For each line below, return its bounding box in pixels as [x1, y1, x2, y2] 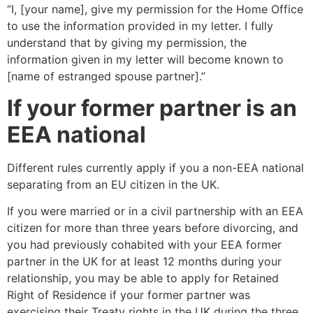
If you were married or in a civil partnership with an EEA [7, 204, 303, 219]
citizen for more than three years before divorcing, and [7, 221, 298, 235]
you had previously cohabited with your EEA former [7, 238, 282, 252]
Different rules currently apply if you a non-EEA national [7, 160, 304, 175]
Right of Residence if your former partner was [7, 288, 250, 303]
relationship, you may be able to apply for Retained [7, 271, 279, 286]
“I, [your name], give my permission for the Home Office [7, 2, 303, 17]
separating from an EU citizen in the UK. [7, 177, 219, 191]
